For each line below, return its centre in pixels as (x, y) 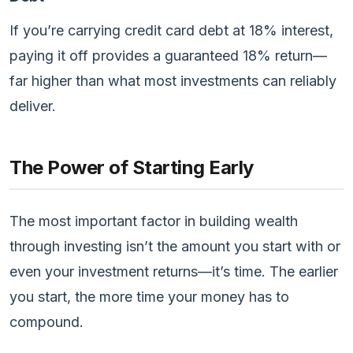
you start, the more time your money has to (149, 296)
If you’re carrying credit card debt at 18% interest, (171, 30)
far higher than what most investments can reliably (173, 80)
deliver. (33, 106)
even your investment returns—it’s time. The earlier (174, 271)
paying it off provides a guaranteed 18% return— (168, 55)
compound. (46, 321)
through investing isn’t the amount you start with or (175, 246)
